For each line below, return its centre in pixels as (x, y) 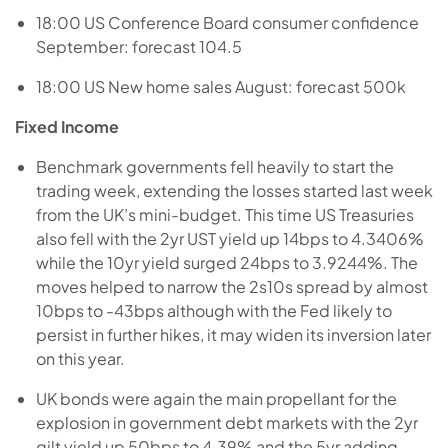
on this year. (80, 358)
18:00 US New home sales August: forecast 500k (220, 86)
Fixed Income (67, 126)
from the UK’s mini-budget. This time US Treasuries (224, 214)
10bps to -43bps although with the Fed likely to (213, 310)
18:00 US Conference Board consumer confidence (227, 22)
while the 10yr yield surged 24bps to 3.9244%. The (226, 262)
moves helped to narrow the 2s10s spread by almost (231, 286)
